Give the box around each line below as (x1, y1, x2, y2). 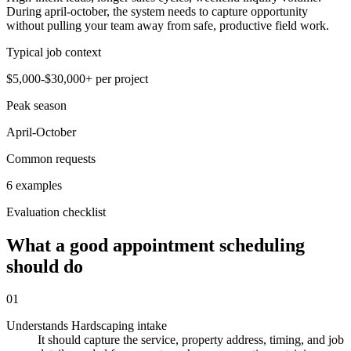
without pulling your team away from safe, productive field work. (6, 18, 329, 32)
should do (6, 255, 83, 277)
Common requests (6, 151, 96, 165)
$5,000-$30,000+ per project (6, 71, 148, 85)
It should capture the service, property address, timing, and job (38, 333, 344, 347)
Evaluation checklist (6, 204, 106, 219)
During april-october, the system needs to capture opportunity (6, 4, 308, 18)
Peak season (6, 98, 67, 112)
